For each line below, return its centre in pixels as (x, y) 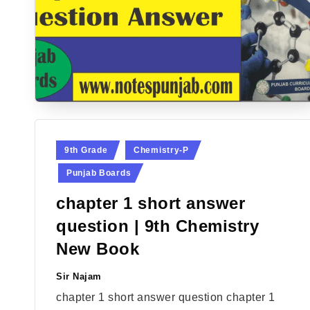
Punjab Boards (99, 173)
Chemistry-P (161, 150)
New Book (98, 249)
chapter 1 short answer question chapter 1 (166, 297)
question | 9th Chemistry (157, 226)
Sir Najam (79, 276)
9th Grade (86, 150)
